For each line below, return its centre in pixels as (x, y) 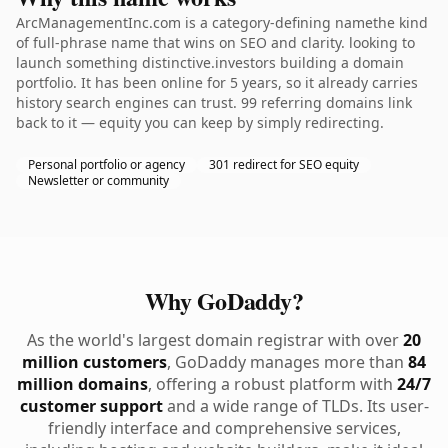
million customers (94, 362)
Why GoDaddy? (224, 300)
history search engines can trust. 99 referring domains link (214, 102)
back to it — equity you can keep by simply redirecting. (200, 122)
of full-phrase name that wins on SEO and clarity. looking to (215, 42)
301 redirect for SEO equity (284, 164)
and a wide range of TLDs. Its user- (295, 406)
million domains (82, 384)
